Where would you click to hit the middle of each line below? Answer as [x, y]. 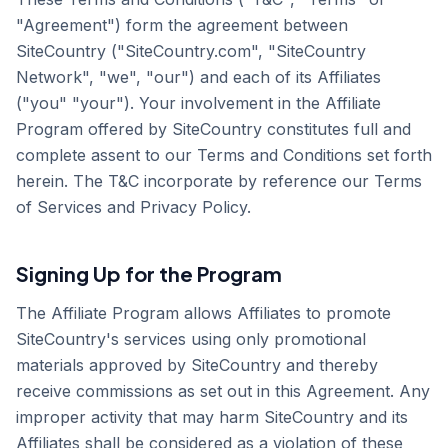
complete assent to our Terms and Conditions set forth [224, 155]
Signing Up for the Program [149, 273]
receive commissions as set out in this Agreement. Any [223, 391]
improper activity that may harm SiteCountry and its [212, 417]
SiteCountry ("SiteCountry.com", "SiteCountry [191, 51]
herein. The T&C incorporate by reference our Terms [219, 181]
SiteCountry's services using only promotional [191, 339]
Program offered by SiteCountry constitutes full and [213, 129]
